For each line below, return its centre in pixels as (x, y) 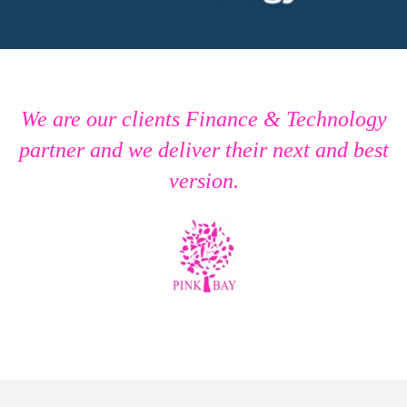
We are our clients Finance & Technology (203, 119)
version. (203, 180)
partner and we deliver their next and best (203, 149)
